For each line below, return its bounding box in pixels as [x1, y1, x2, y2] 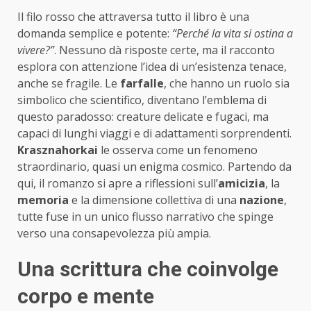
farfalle [120, 76, 164, 92]
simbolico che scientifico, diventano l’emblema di [17, 92, 267, 108]
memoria [17, 192, 69, 208]
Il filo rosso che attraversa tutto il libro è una [17, 9, 249, 25]
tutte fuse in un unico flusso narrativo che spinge [17, 209, 274, 225]
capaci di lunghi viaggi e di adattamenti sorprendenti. [17, 126, 292, 142]
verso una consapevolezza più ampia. [17, 226, 211, 242]
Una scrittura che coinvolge [17, 257, 278, 282]
